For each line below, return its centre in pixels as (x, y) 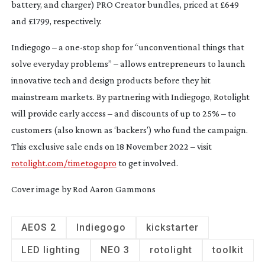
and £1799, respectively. (56, 21)
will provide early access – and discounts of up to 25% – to (123, 113)
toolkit (228, 250)
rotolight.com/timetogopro (64, 163)
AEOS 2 (38, 227)
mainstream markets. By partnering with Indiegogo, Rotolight (130, 96)
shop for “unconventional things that (172, 47)
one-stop (82, 47)
